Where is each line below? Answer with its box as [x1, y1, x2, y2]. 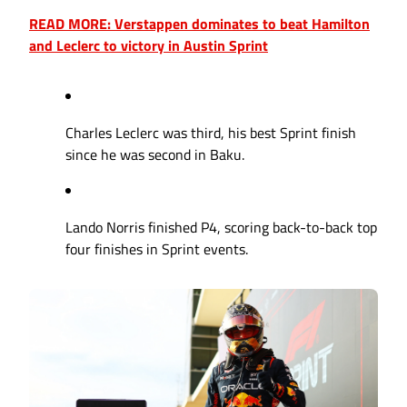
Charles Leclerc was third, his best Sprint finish [65, 122, 356, 144]
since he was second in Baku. [65, 144, 244, 166]
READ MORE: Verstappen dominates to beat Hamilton [29, 13, 370, 35]
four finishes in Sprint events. [65, 238, 248, 261]
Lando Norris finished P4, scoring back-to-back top [65, 216, 377, 239]
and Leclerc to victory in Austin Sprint [29, 35, 268, 57]
